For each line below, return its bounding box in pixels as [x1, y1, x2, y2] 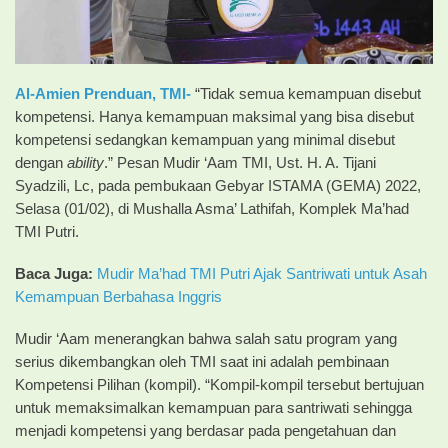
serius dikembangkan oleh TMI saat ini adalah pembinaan [15, 354, 389, 370]
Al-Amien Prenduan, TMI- [15, 86, 191, 103]
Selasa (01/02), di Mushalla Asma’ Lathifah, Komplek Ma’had [15, 201, 409, 218]
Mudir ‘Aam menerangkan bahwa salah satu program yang [15, 331, 397, 347]
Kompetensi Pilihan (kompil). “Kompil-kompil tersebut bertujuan [15, 377, 424, 393]
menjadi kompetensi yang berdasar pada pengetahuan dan [15, 423, 396, 439]
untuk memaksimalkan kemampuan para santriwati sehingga [15, 400, 412, 416]
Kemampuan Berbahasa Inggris [15, 289, 222, 306]
